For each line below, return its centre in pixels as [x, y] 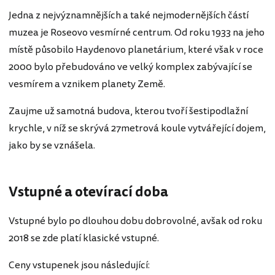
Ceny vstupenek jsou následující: [79, 265]
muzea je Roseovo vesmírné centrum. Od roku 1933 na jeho [137, 32]
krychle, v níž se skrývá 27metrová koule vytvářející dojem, [137, 128]
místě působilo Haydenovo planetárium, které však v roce [136, 49]
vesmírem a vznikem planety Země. [87, 84]
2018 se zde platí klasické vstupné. [84, 238]
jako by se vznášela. [52, 145]
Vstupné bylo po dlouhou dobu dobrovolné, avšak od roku [135, 221]
